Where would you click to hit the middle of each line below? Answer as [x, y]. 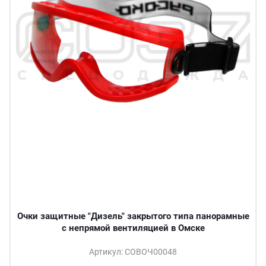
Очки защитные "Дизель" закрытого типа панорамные [133, 216]
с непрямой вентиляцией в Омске [133, 228]
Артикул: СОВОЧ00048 [133, 252]
